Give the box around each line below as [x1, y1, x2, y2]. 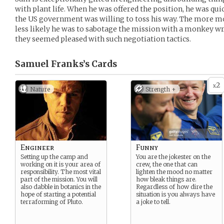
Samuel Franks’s [15, 58, 89, 69]
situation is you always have [136, 190, 215, 198]
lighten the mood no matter [136, 168, 212, 175]
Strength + [145, 85, 176, 93]
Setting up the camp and [20, 153, 88, 160]
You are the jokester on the [136, 153, 210, 160]
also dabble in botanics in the [20, 183, 101, 190]
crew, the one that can [136, 160, 197, 168]
